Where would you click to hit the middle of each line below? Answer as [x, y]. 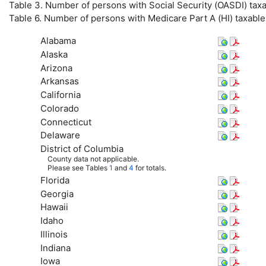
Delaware [60, 135]
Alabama [58, 41]
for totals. [150, 168]
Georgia [57, 194]
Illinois [54, 234]
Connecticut [66, 122]
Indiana [55, 248]
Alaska [54, 54]
